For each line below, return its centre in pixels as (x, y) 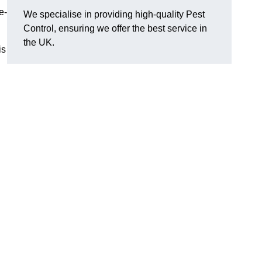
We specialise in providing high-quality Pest (114, 15)
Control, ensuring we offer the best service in (115, 29)
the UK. (39, 43)
